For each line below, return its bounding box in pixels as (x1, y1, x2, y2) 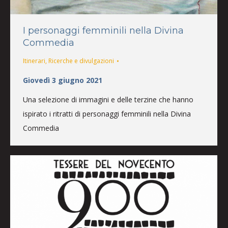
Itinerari (23, 56, 45, 65)
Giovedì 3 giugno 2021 (23, 75, 102, 85)
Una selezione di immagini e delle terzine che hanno (23, 94, 193, 104)
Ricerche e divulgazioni (48, 56, 114, 65)
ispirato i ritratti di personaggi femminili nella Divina (23, 108, 191, 119)
